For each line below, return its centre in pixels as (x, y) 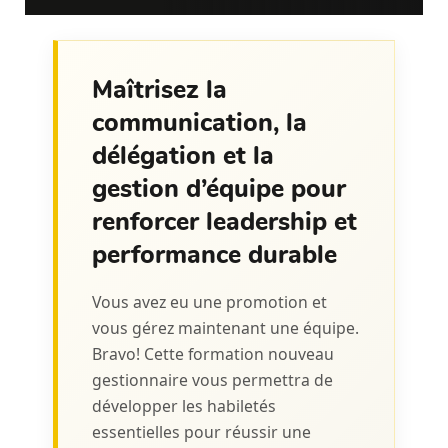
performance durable (214, 255)
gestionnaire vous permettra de (212, 379)
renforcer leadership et (224, 222)
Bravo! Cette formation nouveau (212, 353)
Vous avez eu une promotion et (209, 301)
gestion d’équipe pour (218, 189)
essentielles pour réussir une (201, 431)
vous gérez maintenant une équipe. (225, 327)
